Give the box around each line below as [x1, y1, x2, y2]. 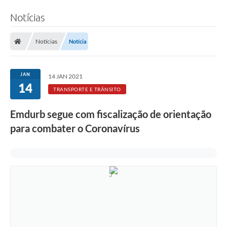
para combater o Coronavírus [10, 122, 140, 134]
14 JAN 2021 [48, 72, 83, 80]
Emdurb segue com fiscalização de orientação [10, 107, 211, 120]
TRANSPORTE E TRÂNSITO [53, 86, 121, 92]
